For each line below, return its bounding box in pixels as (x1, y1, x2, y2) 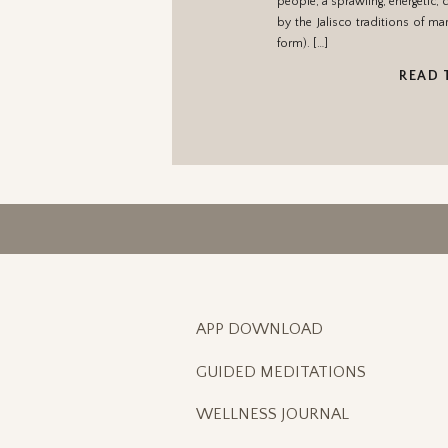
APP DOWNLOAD (196, 320, 323, 338)
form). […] (277, 37, 328, 50)
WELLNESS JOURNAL (196, 405, 349, 423)
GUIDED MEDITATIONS (196, 363, 366, 381)
